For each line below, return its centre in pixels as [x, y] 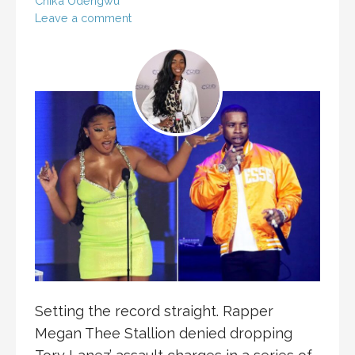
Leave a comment [83, 18]
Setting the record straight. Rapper [154, 311]
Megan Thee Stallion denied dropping [164, 334]
